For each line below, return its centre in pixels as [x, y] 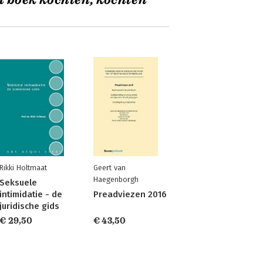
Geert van [109, 168]
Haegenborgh [116, 179]
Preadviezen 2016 [130, 194]
